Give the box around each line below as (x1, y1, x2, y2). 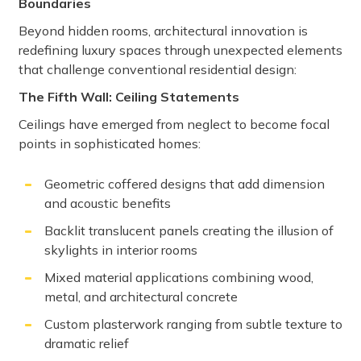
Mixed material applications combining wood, (44, 269, 313, 286)
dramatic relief (44, 335, 129, 352)
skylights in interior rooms (44, 242, 197, 259)
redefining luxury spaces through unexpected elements (19, 42, 342, 59)
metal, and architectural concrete (44, 288, 238, 305)
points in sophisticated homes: (19, 135, 201, 152)
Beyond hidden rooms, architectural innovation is (19, 23, 308, 39)
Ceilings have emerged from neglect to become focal (19, 116, 330, 133)
